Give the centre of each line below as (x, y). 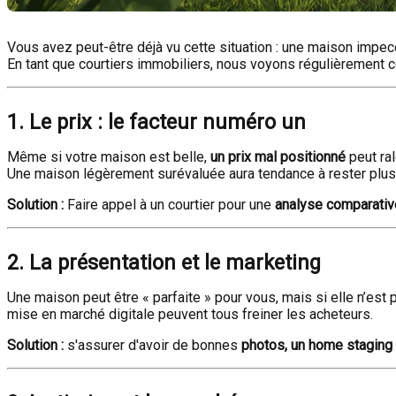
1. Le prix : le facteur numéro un (156, 122)
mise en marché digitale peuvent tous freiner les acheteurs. (190, 314)
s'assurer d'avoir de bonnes (152, 345)
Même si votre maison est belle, (109, 157)
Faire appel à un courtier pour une (169, 205)
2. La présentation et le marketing (164, 263)
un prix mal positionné (278, 157)
